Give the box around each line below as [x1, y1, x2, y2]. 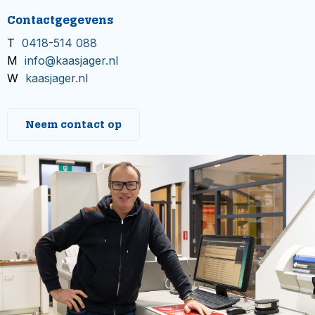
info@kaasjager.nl [25, 53, 118, 67]
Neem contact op [25, 117, 122, 131]
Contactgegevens [7, 13, 113, 27]
